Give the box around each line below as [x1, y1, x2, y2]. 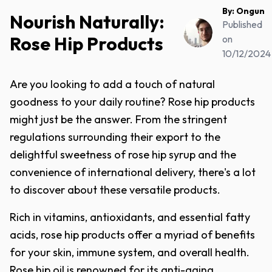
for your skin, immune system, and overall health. [10, 245, 250, 259]
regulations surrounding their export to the [10, 130, 220, 144]
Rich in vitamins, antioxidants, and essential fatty [10, 210, 250, 224]
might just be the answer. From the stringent [10, 112, 227, 126]
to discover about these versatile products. [10, 183, 220, 197]
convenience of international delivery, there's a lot [10, 165, 256, 179]
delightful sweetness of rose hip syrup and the [10, 148, 236, 161]
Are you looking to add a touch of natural [10, 77, 215, 91]
